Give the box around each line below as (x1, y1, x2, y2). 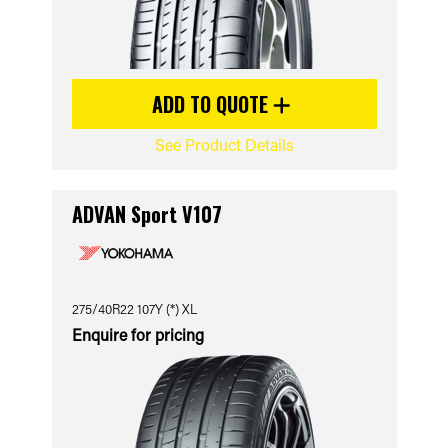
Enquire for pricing (71, 324, 204, 345)
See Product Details (154, 134, 294, 155)
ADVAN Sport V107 (71, 199, 222, 229)
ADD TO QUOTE (152, 89, 273, 119)
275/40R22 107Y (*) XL (71, 300, 197, 317)
